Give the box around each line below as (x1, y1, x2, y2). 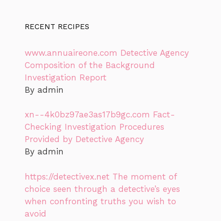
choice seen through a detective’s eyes (25, 184, 180, 194)
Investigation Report (25, 72, 107, 82)
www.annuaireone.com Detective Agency (25, 47, 189, 58)
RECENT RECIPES (25, 22, 89, 31)
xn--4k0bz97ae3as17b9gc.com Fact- (25, 110, 175, 119)
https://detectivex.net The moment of (25, 171, 177, 182)
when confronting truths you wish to (25, 196, 176, 206)
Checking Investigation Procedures (25, 122, 164, 132)
